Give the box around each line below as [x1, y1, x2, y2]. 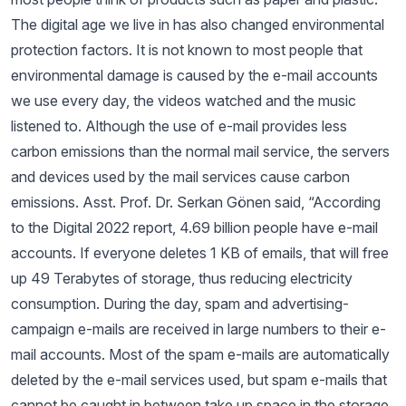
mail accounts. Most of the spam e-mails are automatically [11, 345, 390, 363]
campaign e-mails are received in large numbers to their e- [11, 320, 386, 338]
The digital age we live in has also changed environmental [11, 15, 384, 34]
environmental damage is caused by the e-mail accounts [11, 66, 378, 84]
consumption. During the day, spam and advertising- [11, 295, 349, 313]
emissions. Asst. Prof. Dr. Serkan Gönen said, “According [11, 193, 381, 211]
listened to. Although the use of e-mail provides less [11, 117, 347, 135]
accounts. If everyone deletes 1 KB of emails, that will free [11, 244, 389, 262]
